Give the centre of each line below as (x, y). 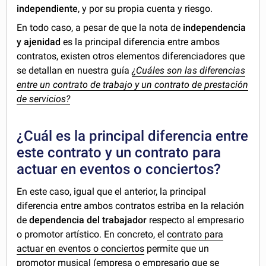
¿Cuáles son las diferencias (189, 70)
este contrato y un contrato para (119, 152)
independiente (47, 8)
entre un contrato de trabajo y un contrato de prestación (133, 84)
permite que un (177, 248)
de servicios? (44, 99)
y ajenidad (40, 42)
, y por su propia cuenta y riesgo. (145, 8)
